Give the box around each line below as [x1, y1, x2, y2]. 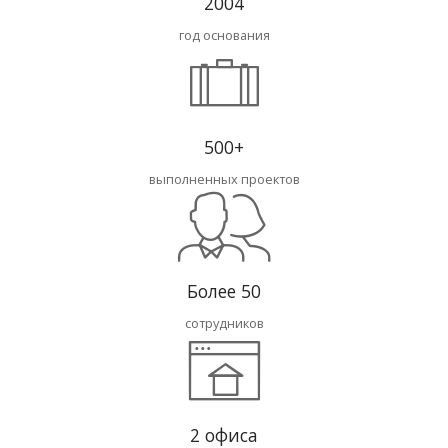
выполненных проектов [148, 170, 300, 189]
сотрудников [184, 313, 264, 332]
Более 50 [187, 278, 261, 303]
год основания [178, 26, 270, 45]
